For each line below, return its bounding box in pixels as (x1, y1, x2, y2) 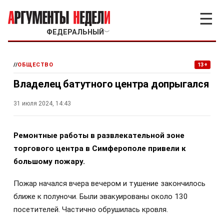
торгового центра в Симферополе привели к (13, 144, 186, 153)
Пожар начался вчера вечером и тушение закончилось (13, 179, 205, 188)
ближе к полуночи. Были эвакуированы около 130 (13, 192, 188, 201)
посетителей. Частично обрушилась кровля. (13, 205, 168, 214)
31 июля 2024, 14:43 (13, 100, 71, 107)
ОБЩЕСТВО (17, 61, 53, 68)
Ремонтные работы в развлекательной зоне (13, 131, 184, 140)
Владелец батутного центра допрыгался (13, 78, 209, 90)
